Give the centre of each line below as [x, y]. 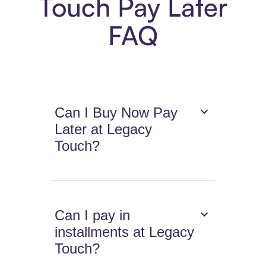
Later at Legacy [104, 129]
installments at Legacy [125, 232]
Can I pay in [93, 216]
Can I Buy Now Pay [116, 113]
